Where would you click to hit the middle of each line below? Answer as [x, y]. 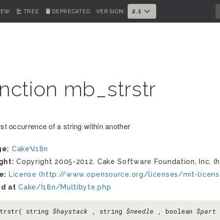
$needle [140, 211]
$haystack [70, 211]
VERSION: [111, 12]
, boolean [175, 211]
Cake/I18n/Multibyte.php [65, 187]
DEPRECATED [71, 12]
